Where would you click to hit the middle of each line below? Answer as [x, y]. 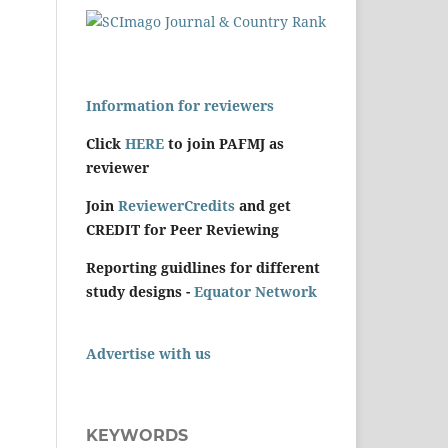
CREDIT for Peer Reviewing [182, 230]
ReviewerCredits [176, 206]
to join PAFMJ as [224, 144]
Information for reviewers [180, 106]
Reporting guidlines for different [203, 268]
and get [263, 206]
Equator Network [255, 292]
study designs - [140, 292]
